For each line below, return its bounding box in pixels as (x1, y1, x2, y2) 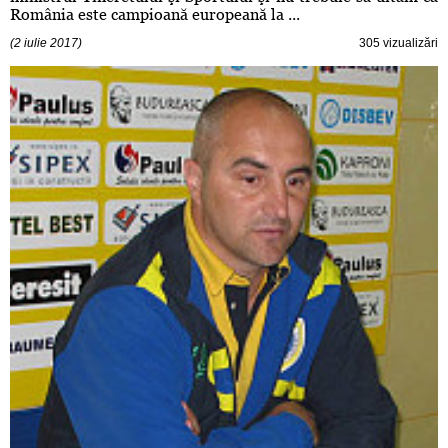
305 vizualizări (359, 36, 438, 51)
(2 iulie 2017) (10, 36, 82, 51)
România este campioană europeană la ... (10, 5, 300, 25)
